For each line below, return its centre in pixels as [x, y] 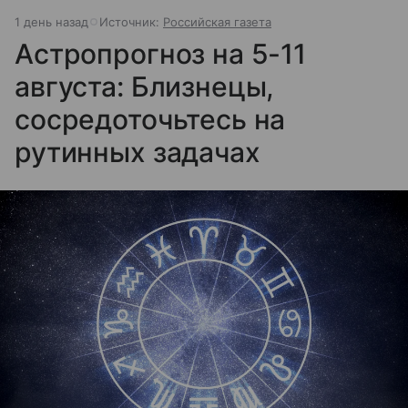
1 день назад [51, 22]
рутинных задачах [138, 153]
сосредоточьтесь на [150, 120]
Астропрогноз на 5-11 [161, 54]
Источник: [131, 22]
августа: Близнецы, [145, 87]
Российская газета [217, 22]
